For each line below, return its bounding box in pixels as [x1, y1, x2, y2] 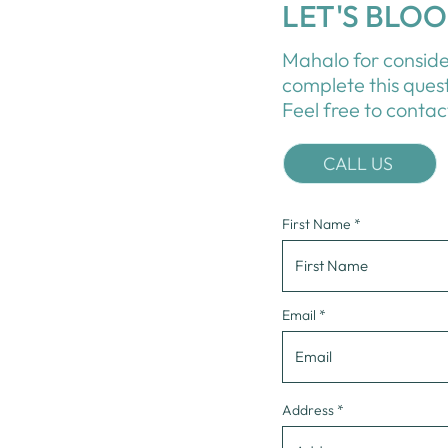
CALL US [323, 152, 393, 175]
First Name [282, 215, 351, 233]
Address [282, 401, 334, 419]
